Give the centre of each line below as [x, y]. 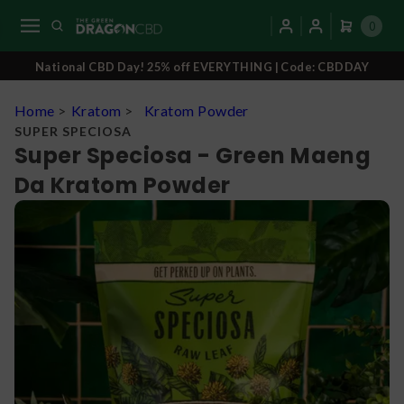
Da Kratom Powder [123, 186]
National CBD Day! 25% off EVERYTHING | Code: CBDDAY [202, 67]
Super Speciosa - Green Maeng [193, 156]
